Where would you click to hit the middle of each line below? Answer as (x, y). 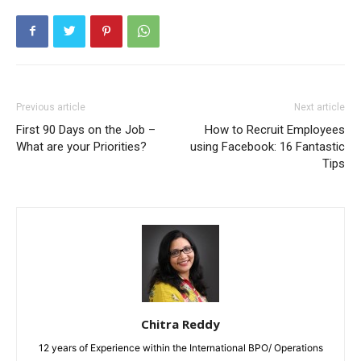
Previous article (51, 107)
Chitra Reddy (180, 324)
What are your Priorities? (81, 146)
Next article (320, 107)
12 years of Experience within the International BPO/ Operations (180, 347)
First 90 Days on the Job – (86, 129)
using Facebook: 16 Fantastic (268, 146)
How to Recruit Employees (275, 129)
